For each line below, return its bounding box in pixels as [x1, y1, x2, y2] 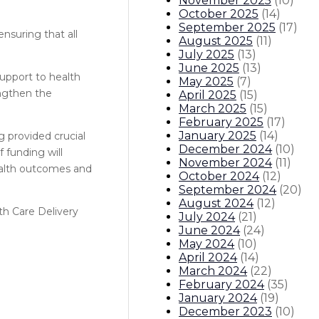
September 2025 [179, 20, 276, 34]
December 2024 [179, 142, 272, 156]
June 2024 [179, 223, 240, 237]
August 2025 [179, 33, 253, 48]
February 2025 [179, 115, 263, 129]
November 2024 [179, 155, 272, 169]
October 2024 [179, 169, 259, 183]
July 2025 [179, 47, 234, 61]
